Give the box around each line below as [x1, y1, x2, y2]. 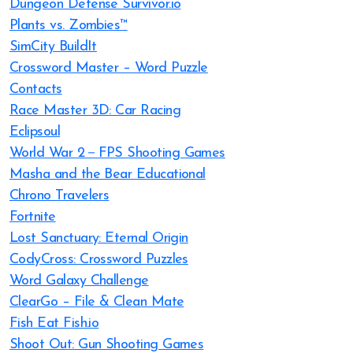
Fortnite [9, 210, 56, 225]
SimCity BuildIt [9, 39, 97, 54]
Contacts [9, 82, 62, 97]
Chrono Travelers [9, 188, 110, 203]
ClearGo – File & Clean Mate [9, 295, 184, 310]
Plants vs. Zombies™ [9, 18, 128, 33]
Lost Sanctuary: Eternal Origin [9, 231, 188, 246]
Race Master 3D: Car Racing [9, 103, 180, 118]
